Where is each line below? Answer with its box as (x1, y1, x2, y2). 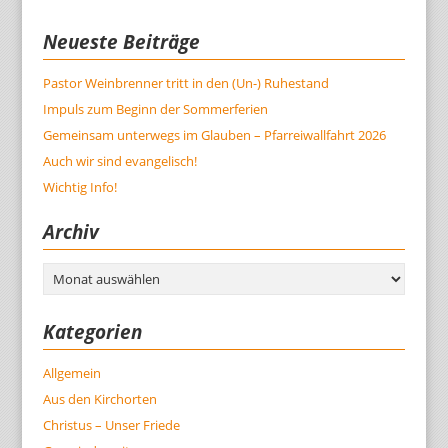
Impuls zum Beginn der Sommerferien (42, 100, 268, 119)
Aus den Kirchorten (42, 390, 157, 409)
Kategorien (42, 319, 142, 346)
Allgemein (42, 364, 101, 383)
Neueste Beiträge (42, 29, 200, 56)
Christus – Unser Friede (42, 416, 180, 435)
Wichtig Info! (42, 178, 117, 197)
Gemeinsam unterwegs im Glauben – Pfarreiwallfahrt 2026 (42, 126, 386, 145)
